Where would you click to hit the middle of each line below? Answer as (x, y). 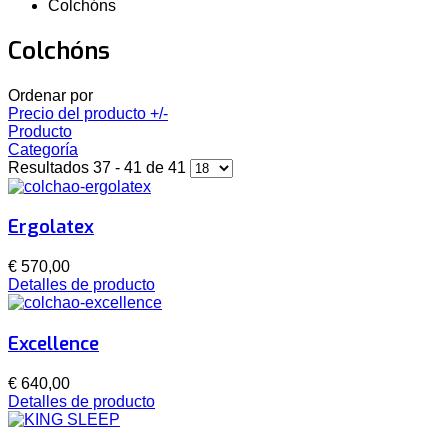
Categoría (43, 149)
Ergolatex (51, 227)
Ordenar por (50, 95)
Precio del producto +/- (88, 113)
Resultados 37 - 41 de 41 (99, 167)
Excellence (53, 343)
